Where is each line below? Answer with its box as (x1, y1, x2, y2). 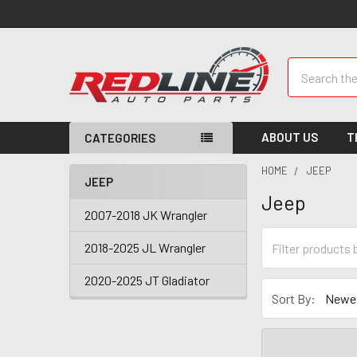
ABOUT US (261, 130, 319, 144)
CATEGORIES (84, 131, 155, 145)
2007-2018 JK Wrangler (84, 207, 207, 222)
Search (288, 59, 324, 74)
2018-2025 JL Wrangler (84, 240, 206, 255)
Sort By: (272, 290, 316, 306)
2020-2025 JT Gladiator (84, 273, 210, 288)
